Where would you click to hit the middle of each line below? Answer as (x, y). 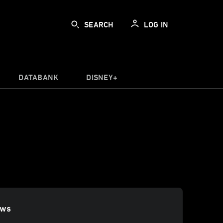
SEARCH (99, 24)
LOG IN (156, 24)
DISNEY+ (102, 77)
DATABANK (39, 77)
